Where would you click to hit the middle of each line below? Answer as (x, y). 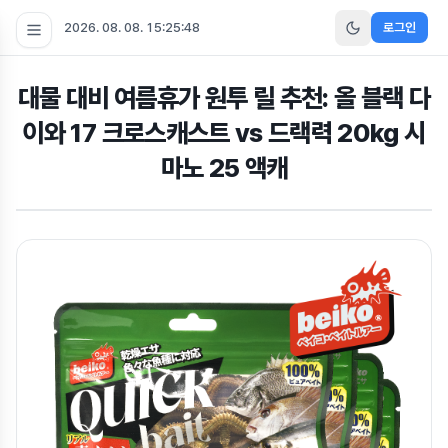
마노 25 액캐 (224, 167)
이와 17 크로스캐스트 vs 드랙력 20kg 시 (224, 132)
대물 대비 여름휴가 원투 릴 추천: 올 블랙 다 (224, 97)
